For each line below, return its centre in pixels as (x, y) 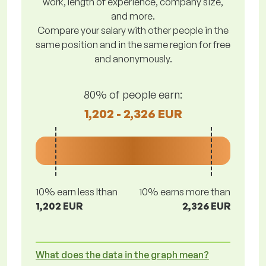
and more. (133, 16)
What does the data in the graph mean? (122, 255)
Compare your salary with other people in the (133, 30)
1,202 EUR (59, 206)
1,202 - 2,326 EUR (133, 113)
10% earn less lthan (77, 192)
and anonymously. (133, 59)
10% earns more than (185, 192)
